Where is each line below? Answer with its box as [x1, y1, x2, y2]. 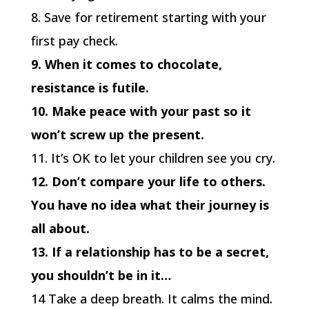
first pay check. [30, 32, 118, 49]
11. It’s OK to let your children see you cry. [30, 149, 275, 166]
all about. [30, 219, 90, 237]
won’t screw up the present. [30, 126, 204, 143]
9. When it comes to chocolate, [30, 55, 222, 72]
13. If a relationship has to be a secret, [30, 243, 269, 260]
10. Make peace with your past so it [30, 102, 251, 119]
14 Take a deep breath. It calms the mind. [30, 290, 272, 307]
